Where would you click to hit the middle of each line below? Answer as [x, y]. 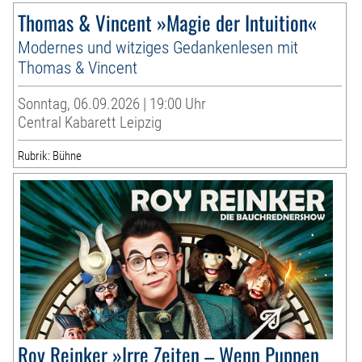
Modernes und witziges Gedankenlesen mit [158, 48]
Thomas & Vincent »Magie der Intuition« [168, 23]
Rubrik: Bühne [50, 156]
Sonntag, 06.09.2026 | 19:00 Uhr [112, 104]
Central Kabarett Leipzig [90, 123]
